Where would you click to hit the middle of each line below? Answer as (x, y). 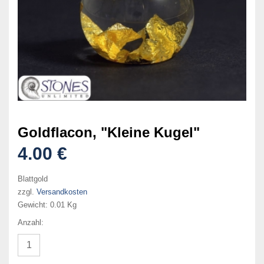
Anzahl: (31, 222)
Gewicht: (34, 204)
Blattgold (33, 179)
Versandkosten (62, 192)
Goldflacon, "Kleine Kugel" (109, 132)
